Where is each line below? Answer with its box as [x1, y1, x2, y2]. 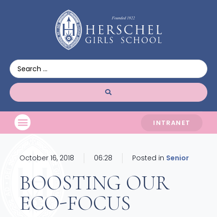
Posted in [132, 153, 164, 163]
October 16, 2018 [19, 153, 74, 163]
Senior [166, 153, 189, 163]
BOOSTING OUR [19, 170, 170, 195]
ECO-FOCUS [19, 190, 131, 216]
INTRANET [153, 118, 190, 127]
